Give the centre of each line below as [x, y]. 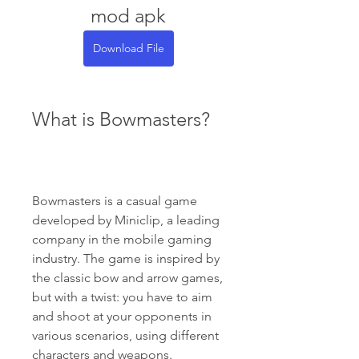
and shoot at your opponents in [122, 316]
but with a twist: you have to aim [122, 297]
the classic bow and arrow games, [127, 278]
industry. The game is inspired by [126, 258]
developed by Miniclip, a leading [126, 220]
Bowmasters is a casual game [115, 201]
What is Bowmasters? [121, 119]
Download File [128, 48]
